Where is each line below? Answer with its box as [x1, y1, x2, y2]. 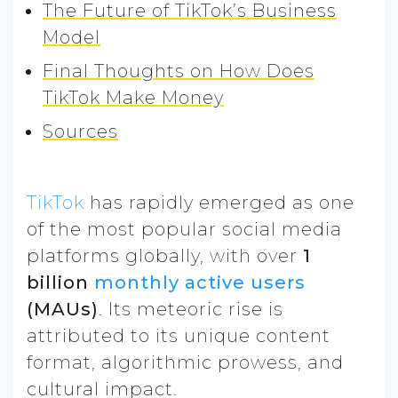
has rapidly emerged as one [84, 191, 354, 213]
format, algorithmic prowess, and [27, 351, 344, 373]
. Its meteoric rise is [99, 298, 283, 320]
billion [27, 271, 94, 293]
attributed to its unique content [27, 324, 330, 346]
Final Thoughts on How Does [43, 60, 314, 82]
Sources [43, 120, 118, 142]
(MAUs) [27, 298, 99, 320]
